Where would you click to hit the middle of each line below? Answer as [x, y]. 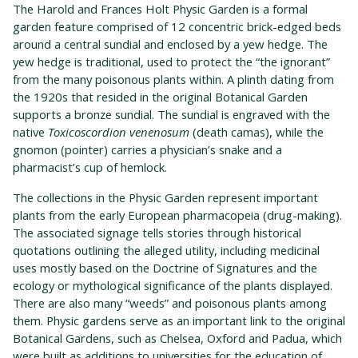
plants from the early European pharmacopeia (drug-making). [177, 215]
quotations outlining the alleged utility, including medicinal [166, 251]
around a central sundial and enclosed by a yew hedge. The [170, 44]
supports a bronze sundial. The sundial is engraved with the [171, 115]
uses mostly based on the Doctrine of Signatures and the [165, 268]
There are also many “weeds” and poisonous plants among [170, 303]
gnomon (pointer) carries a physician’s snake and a [147, 150]
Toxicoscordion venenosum [119, 132]
